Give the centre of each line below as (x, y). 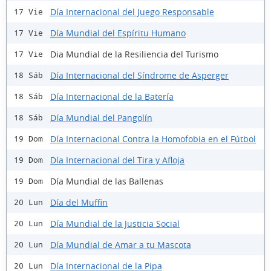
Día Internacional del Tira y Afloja (117, 160)
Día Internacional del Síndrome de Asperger (139, 75)
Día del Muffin (79, 202)
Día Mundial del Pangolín (101, 117)
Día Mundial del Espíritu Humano (118, 33)
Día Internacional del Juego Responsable (132, 11)
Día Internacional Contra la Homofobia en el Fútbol (153, 139)
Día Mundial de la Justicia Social (115, 223)
